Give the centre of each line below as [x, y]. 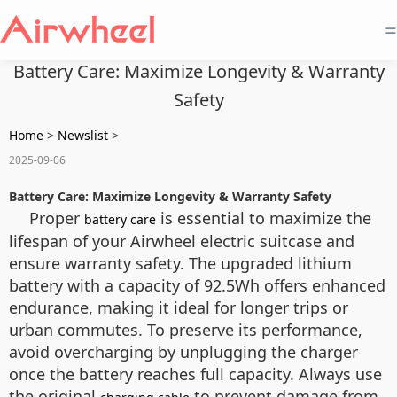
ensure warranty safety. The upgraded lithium [180, 263]
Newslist [83, 135]
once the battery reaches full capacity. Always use [195, 374]
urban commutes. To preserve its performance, [186, 330]
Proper [57, 218]
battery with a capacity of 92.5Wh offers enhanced [197, 285]
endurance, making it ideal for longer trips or [179, 307]
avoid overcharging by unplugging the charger [183, 352]
